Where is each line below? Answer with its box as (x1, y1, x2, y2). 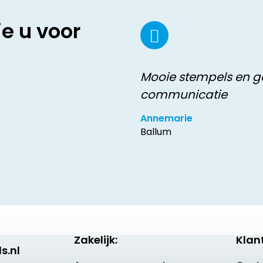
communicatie (140, 86, 227, 103)
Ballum (140, 125, 171, 139)
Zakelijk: (74, 232, 118, 247)
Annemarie (140, 112, 193, 125)
